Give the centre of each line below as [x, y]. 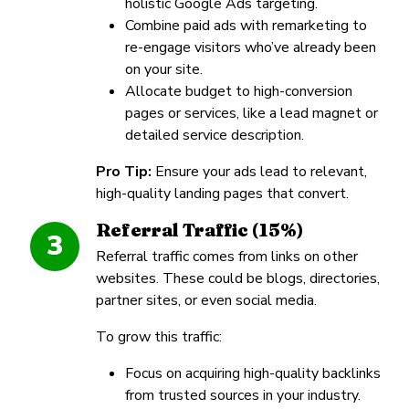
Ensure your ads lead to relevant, [259, 171]
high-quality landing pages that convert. [222, 193]
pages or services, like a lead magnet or [252, 113]
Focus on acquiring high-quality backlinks [253, 373]
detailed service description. [215, 135]
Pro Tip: [124, 171]
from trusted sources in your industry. [243, 395]
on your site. [164, 69]
